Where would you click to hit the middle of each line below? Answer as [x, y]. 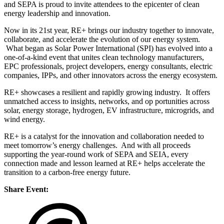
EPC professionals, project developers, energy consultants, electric [108, 66]
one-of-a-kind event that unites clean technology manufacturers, [104, 57]
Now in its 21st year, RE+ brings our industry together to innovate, [109, 30]
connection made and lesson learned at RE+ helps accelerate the [104, 163]
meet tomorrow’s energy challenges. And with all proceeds [97, 145]
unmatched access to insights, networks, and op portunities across [107, 101]
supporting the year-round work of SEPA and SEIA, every [96, 154]
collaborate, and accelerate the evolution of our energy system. [102, 39]
